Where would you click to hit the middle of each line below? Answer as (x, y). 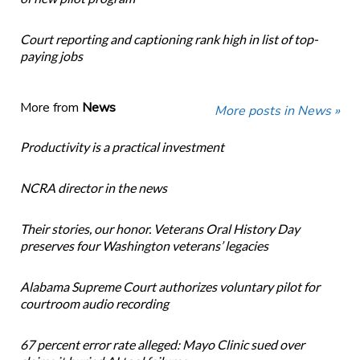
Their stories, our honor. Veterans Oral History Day (160, 229)
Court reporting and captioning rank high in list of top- (169, 39)
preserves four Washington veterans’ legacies (144, 246)
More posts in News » (278, 111)
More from (51, 108)
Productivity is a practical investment (122, 147)
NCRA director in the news (93, 188)
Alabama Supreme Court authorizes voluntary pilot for (170, 287)
